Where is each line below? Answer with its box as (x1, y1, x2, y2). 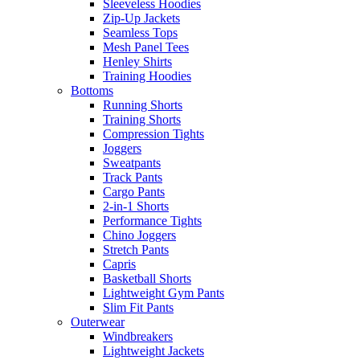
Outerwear (71, 315, 125, 329)
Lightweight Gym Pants (103, 286, 224, 301)
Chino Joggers (103, 228, 176, 243)
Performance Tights (103, 214, 202, 228)
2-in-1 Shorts (103, 199, 169, 214)
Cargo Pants (103, 185, 165, 199)
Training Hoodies (103, 69, 191, 84)
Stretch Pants (103, 243, 169, 257)
